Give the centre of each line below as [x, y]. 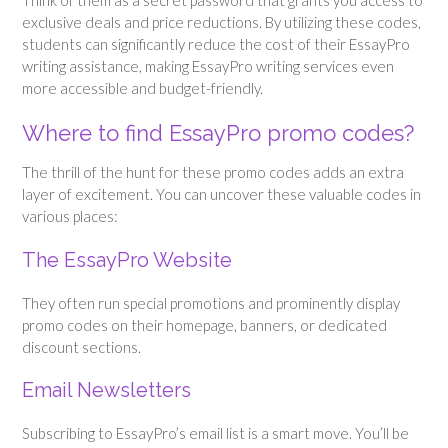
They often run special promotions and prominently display [211, 302]
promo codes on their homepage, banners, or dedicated [204, 324]
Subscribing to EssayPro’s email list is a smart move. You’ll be [215, 433]
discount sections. [81, 346]
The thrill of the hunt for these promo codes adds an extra [213, 172]
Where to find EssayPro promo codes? [218, 132]
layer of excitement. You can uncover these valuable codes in [221, 194]
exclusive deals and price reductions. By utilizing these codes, [221, 22]
